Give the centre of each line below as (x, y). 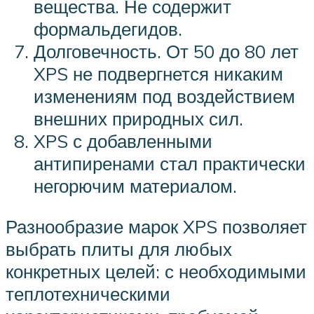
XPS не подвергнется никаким (158, 74)
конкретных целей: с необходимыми (156, 271)
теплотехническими (88, 293)
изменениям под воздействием (164, 96)
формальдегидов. (108, 29)
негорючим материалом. (135, 186)
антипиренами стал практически (170, 164)
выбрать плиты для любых (119, 248)
